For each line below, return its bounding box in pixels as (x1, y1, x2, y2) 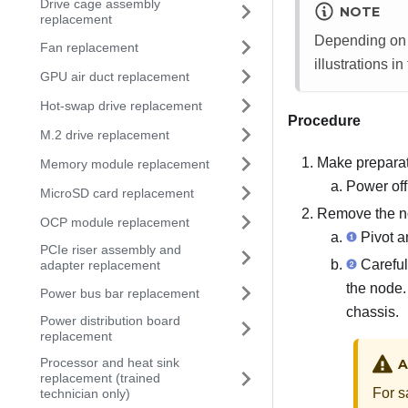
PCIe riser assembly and (40, 242, 181, 257)
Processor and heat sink (40, 355, 179, 370)
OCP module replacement (40, 214, 189, 229)
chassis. (346, 304, 399, 321)
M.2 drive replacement (40, 127, 169, 142)
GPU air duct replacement (40, 68, 189, 84)
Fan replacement (40, 39, 138, 55)
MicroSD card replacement (40, 185, 194, 200)
